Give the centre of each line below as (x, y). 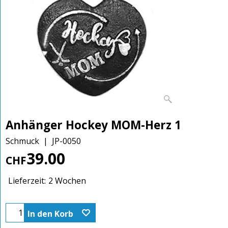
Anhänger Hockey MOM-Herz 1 (93, 125)
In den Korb (50, 214)
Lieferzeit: (27, 181)
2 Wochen (67, 181)
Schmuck (22, 141)
